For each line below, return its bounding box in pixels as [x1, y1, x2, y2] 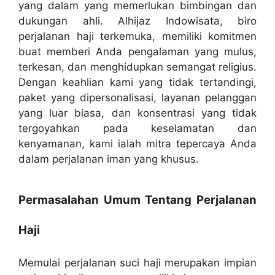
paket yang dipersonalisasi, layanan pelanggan [18, 91, 257, 104]
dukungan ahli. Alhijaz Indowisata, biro [18, 15, 257, 28]
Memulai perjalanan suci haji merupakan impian [18, 256, 257, 269]
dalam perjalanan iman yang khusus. [18, 153, 199, 166]
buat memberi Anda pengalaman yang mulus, [18, 45, 257, 58]
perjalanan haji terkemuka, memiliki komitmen [18, 30, 257, 43]
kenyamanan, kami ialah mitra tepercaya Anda [18, 137, 257, 150]
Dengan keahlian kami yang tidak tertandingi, [18, 76, 257, 89]
